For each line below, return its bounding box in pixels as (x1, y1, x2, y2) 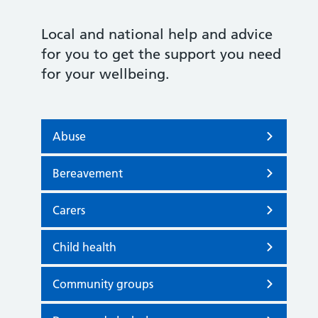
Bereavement (53, 166, 123, 180)
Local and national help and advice (41, 26, 273, 43)
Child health (53, 240, 116, 254)
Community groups (53, 277, 153, 291)
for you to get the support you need (41, 45, 281, 62)
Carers (53, 203, 85, 217)
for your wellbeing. (41, 65, 170, 82)
